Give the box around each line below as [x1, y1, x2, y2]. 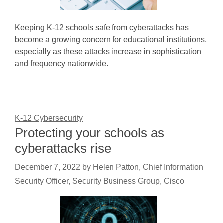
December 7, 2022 [15, 163, 80, 171]
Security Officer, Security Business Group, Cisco [15, 177, 184, 185]
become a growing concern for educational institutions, [15, 35, 207, 44]
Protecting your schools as [15, 125, 164, 140]
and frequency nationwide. [15, 59, 108, 68]
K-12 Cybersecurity [15, 114, 83, 122]
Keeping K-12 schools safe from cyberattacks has [15, 23, 189, 32]
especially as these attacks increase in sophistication [15, 47, 201, 56]
